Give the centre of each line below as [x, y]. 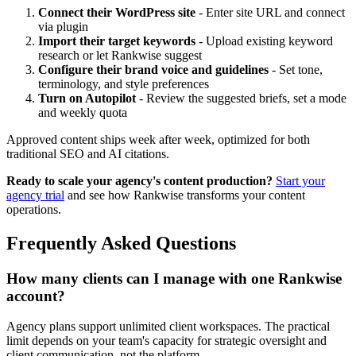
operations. [34, 209]
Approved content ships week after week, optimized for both [158, 139]
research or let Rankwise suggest [120, 55]
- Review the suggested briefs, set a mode [241, 98]
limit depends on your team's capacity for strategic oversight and [166, 341]
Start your [300, 180]
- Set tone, [296, 69]
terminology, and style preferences [124, 83]
